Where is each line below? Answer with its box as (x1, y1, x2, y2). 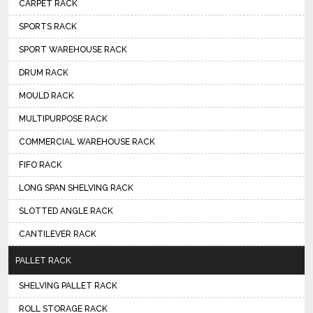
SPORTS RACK (19, 22, 77, 31)
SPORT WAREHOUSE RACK (19, 45, 127, 54)
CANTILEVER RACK (19, 229, 96, 239)
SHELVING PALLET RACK (19, 281, 117, 291)
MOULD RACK (19, 91, 74, 101)
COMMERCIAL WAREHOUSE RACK (19, 137, 155, 147)
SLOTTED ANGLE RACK (19, 206, 113, 216)
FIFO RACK (19, 160, 62, 170)
